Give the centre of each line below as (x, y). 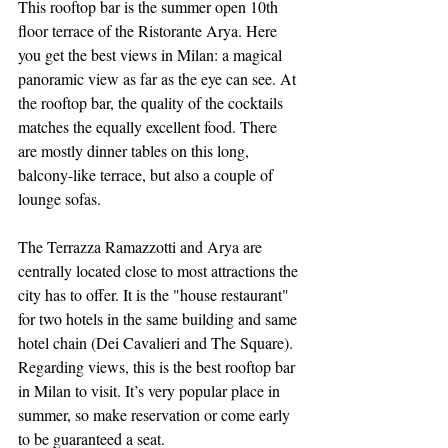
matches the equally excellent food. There (149, 126)
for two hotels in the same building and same (159, 318)
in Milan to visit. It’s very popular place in (151, 390)
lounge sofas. (59, 198)
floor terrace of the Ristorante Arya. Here (149, 30)
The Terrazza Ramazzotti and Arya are (142, 246)
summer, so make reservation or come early (156, 414)
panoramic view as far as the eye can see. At (159, 78)
